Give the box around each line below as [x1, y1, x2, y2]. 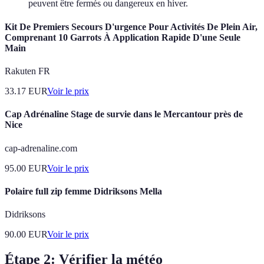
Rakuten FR [5, 66, 50, 76]
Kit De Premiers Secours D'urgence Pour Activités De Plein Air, [5, 21, 258, 32]
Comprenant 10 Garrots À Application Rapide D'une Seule [5, 32, 240, 42]
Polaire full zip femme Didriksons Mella [5, 186, 162, 196]
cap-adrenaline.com [5, 143, 77, 153]
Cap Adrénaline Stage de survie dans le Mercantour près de [5, 109, 243, 120]
